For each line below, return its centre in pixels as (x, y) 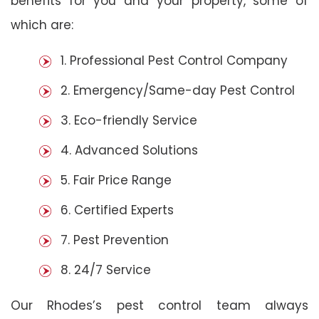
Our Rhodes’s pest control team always (159, 305)
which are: (42, 25)
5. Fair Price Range (116, 180)
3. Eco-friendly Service (129, 120)
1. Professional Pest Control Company (174, 60)
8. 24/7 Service (106, 270)
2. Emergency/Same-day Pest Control (178, 90)
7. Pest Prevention (115, 240)
